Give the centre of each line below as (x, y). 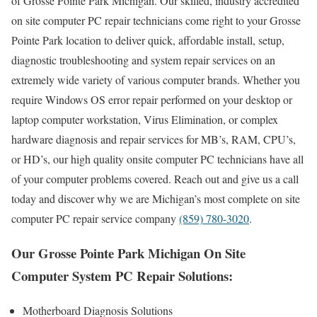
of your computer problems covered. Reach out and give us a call (155, 179)
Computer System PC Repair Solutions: (122, 275)
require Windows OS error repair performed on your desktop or (152, 100)
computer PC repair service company (95, 219)
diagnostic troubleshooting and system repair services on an (143, 60)
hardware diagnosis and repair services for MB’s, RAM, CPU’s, (154, 139)
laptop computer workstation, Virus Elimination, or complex (145, 120)
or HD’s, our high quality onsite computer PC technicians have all (157, 159)
